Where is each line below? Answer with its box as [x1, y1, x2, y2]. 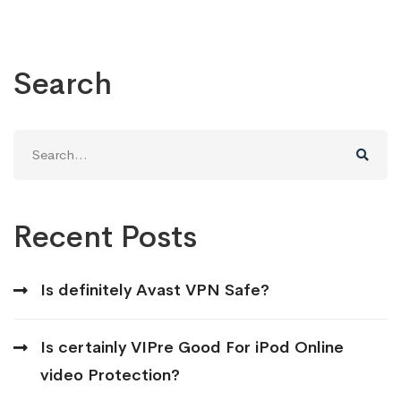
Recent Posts [13, 217, 197, 256]
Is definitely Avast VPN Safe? [40, 279, 269, 300]
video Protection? [40, 364, 180, 385]
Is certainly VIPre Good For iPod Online [40, 337, 344, 357]
